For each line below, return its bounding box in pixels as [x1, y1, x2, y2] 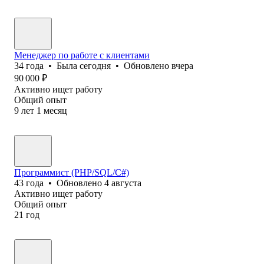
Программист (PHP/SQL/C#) [14, 167, 129, 177]
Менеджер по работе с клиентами [14, 49, 150, 60]
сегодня [80, 60, 111, 71]
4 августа [104, 177, 141, 188]
